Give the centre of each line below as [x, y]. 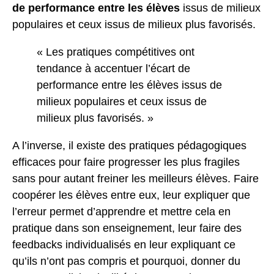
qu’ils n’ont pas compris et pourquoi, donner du [126, 261]
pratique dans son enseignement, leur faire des [127, 228]
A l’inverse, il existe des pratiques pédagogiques [129, 145]
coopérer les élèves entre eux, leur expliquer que [131, 195]
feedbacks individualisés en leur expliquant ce [124, 244]
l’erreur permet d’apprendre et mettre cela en [121, 211]
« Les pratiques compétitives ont [116, 52]
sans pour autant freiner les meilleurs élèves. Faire [135, 178]
